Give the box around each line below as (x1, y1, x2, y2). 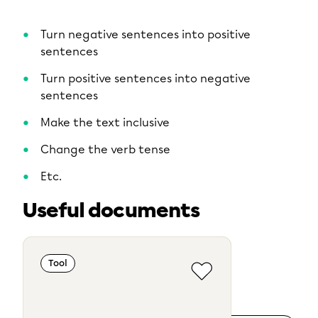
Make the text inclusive (40, 116, 170, 129)
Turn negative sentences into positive (40, 28, 251, 41)
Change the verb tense (40, 143, 170, 156)
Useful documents (23, 199, 200, 223)
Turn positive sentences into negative (40, 72, 251, 85)
